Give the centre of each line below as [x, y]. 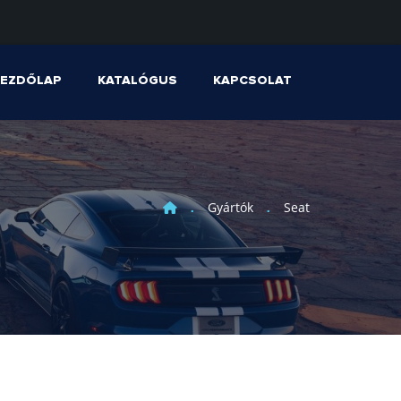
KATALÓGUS [137, 81]
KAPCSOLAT [252, 81]
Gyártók [230, 208]
